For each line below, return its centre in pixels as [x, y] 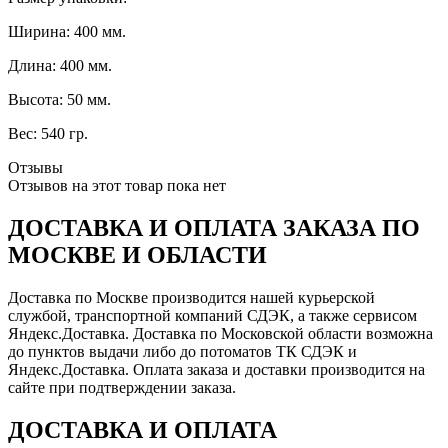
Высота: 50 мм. [59, 99]
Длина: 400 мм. [60, 65]
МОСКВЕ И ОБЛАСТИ [137, 254]
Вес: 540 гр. [48, 133]
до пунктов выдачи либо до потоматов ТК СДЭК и [182, 351]
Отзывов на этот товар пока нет [117, 185]
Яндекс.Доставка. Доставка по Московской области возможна [220, 333]
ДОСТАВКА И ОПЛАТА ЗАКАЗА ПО [214, 227]
